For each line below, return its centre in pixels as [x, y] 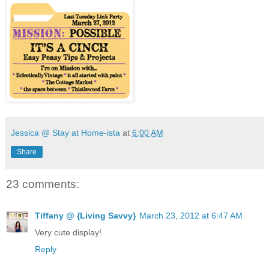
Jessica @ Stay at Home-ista [65, 133]
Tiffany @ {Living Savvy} [85, 215]
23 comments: [43, 184]
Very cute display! [68, 232]
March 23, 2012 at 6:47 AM [191, 215]
